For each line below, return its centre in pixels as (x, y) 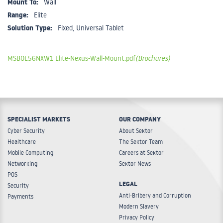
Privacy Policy (137, 218)
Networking (22, 164)
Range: (18, 16)
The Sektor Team (141, 142)
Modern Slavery (139, 207)
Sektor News (135, 164)
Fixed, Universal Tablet (91, 27)
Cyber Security (26, 131)
